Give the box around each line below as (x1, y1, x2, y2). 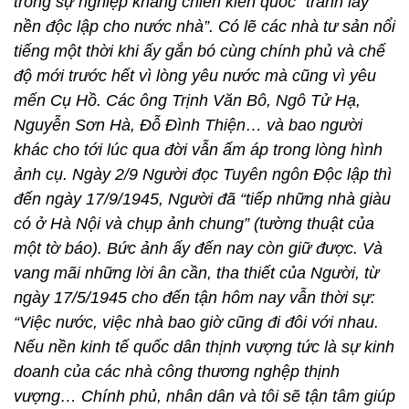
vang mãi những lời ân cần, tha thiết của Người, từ (14, 264, 379, 282)
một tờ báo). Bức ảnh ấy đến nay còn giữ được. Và (14, 239, 383, 257)
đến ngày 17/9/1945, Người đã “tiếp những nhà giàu (14, 190, 391, 208)
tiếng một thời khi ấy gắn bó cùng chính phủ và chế (14, 42, 385, 60)
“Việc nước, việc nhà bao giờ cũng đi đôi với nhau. (14, 313, 379, 331)
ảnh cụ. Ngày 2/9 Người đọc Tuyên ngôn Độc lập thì (14, 165, 392, 184)
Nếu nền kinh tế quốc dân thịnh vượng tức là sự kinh (14, 338, 394, 356)
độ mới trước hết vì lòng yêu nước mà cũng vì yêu (14, 67, 376, 85)
